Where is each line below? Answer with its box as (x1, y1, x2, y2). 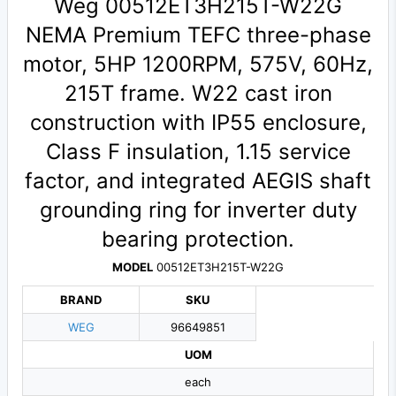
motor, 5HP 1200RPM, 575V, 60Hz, (23, 51, 373, 78)
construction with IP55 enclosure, (29, 110, 367, 136)
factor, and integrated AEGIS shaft (25, 168, 371, 194)
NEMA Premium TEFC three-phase (25, 22, 371, 49)
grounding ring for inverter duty (39, 197, 357, 224)
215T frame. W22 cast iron (64, 80, 332, 107)
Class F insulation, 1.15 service (45, 139, 351, 165)
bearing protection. (102, 226, 294, 253)
